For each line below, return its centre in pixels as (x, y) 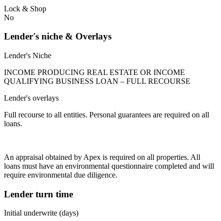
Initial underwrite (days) (41, 213)
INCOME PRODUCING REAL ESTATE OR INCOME (94, 72)
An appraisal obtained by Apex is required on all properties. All (102, 157)
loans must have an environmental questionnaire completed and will (109, 166)
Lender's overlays (31, 98)
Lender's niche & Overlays (58, 37)
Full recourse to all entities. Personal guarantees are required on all (107, 114)
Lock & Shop (25, 8)
